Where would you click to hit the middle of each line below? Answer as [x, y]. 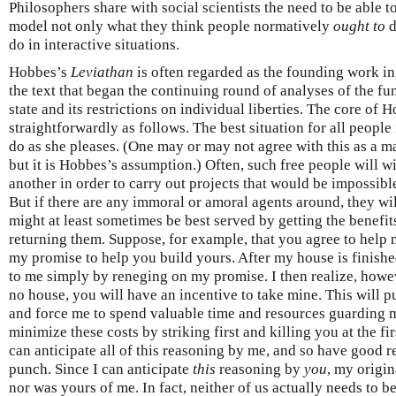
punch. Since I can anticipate [101, 369]
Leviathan [102, 72]
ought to [359, 27]
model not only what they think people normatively [171, 27]
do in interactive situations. [94, 45]
